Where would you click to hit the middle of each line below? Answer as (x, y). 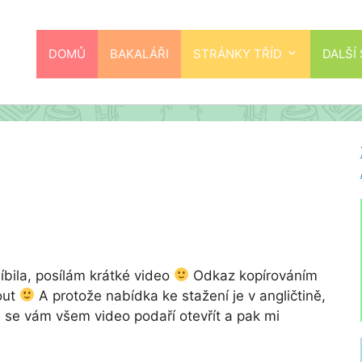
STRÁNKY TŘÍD (238, 53)
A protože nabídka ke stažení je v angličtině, (181, 295)
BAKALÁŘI (139, 53)
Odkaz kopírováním (254, 275)
